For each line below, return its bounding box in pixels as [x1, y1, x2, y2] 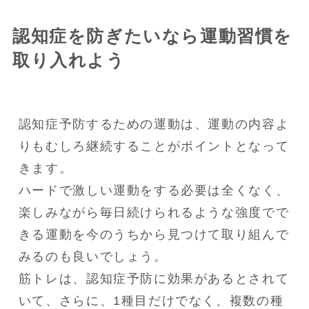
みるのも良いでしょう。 [18, 249, 168, 263]
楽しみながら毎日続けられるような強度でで [18, 205, 290, 219]
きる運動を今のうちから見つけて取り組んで [18, 227, 290, 241]
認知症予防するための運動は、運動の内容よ [18, 117, 290, 131]
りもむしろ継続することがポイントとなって [18, 139, 290, 153]
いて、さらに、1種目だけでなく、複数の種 [18, 293, 284, 308]
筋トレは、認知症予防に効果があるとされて [18, 271, 290, 286]
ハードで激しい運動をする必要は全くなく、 [18, 183, 290, 197]
